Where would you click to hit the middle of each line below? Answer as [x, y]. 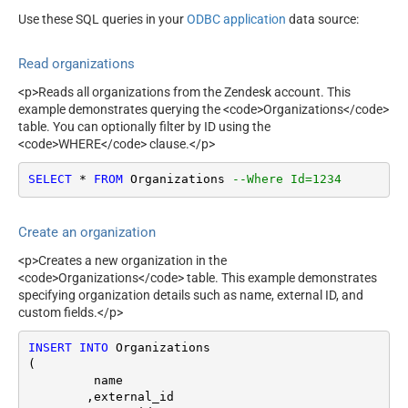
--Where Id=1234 [286, 179]
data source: [322, 20]
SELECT [50, 179]
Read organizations [76, 64]
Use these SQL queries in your [102, 20]
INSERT [50, 348]
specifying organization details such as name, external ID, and [191, 295]
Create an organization [87, 233]
